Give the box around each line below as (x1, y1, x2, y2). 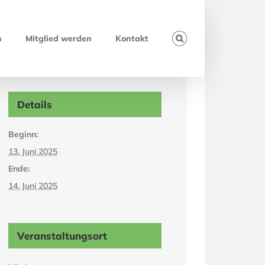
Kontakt (115, 33, 149, 44)
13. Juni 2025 (8, 146, 57, 157)
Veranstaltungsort (17, 230, 107, 242)
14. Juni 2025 (8, 180, 57, 191)
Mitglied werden (25, 33, 92, 44)
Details (17, 98, 52, 111)
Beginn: (8, 129, 38, 140)
